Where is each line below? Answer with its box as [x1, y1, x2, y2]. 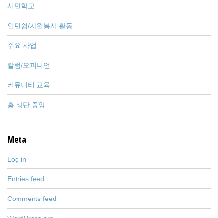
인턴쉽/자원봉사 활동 [7, 21, 73, 30]
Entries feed [7, 175, 44, 183]
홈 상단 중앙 [7, 101, 45, 109]
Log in [7, 155, 26, 163]
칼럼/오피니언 [7, 61, 50, 69]
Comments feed [7, 194, 56, 202]
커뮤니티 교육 [7, 81, 50, 89]
